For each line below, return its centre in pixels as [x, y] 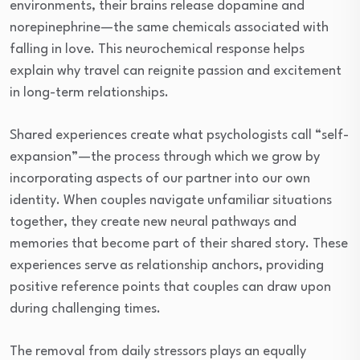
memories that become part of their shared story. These [179, 244]
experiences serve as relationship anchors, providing [167, 266]
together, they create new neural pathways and [153, 223]
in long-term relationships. [89, 93]
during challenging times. [85, 309]
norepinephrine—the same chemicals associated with [169, 28]
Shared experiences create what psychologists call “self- [179, 136]
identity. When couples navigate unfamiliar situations [171, 201]
